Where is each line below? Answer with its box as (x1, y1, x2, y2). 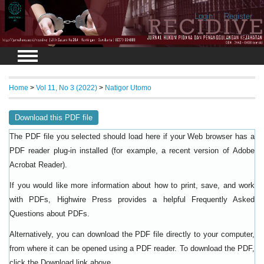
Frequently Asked (191, 196, 255, 204)
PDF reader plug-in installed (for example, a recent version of (9, 146, 233, 156)
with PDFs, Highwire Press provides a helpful (9, 195, 192, 204)
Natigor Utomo (105, 84, 151, 92)
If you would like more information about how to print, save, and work (9, 181, 255, 190)
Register (223, 12, 252, 21)
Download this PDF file (15, 113, 93, 123)
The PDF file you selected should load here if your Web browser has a (9, 132, 255, 141)
